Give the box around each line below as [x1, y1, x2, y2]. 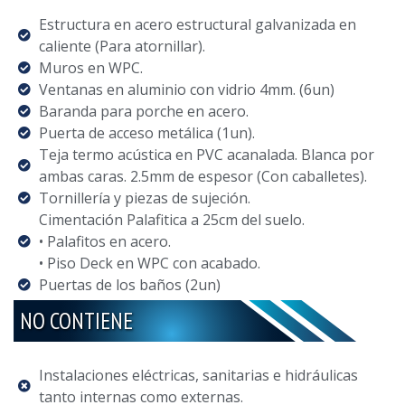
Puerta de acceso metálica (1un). [38, 122, 255, 143]
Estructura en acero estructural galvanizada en [38, 14, 356, 34]
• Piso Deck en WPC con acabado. [38, 252, 260, 273]
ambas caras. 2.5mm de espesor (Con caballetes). [38, 165, 367, 186]
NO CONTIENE [20, 306, 133, 335]
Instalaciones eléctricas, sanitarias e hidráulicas [38, 364, 358, 385]
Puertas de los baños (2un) [38, 274, 221, 295]
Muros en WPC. [38, 57, 143, 78]
